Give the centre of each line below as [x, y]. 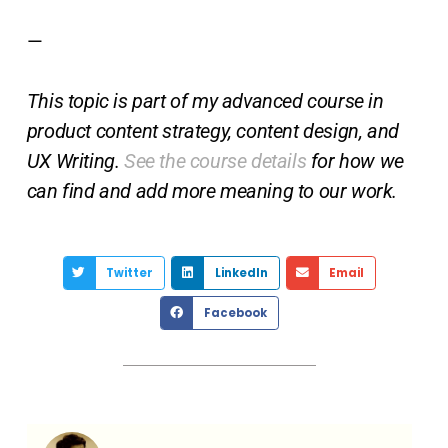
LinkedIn [241, 273]
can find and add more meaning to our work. [212, 191]
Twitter [129, 273]
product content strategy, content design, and [212, 131]
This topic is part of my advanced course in [205, 101]
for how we [355, 161]
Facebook [235, 312]
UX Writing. [75, 161]
